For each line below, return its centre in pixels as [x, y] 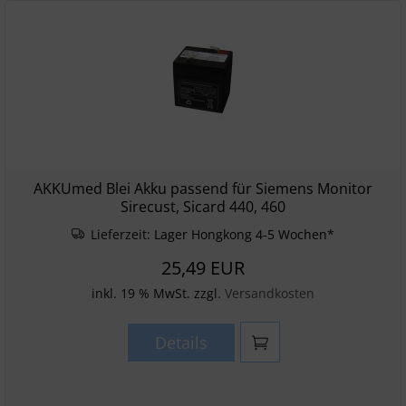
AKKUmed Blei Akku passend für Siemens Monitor [203, 188]
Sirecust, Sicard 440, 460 [203, 207]
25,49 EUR [203, 268]
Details [181, 343]
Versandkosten [270, 293]
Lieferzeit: [121, 234]
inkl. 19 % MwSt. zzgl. [158, 293]
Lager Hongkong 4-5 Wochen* [245, 234]
